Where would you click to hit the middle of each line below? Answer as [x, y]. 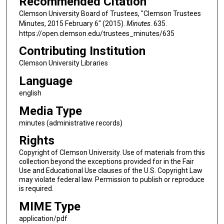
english [30, 93]
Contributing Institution [82, 51]
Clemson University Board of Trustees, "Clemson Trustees [110, 13]
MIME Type [49, 206]
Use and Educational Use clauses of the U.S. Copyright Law [110, 171]
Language [45, 81]
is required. [36, 189]
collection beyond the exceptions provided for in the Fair [106, 162]
